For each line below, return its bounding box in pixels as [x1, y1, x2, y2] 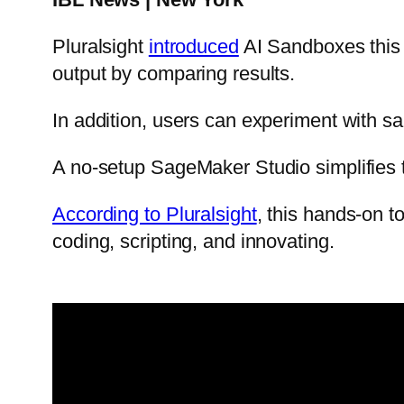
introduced [148, 34, 239, 58]
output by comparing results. [52, 61, 296, 85]
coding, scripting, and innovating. [52, 229, 335, 252]
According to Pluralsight [52, 202, 257, 225]
